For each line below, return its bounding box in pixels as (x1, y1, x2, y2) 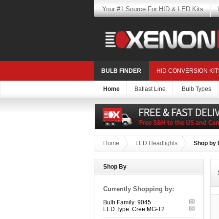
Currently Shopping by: (103, 185, 174, 193)
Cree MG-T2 (132, 206, 165, 213)
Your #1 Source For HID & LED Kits (102, 5, 203, 13)
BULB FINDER (101, 67, 141, 75)
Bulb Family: (103, 199, 136, 206)
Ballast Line (134, 86, 166, 93)
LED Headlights (135, 140, 177, 147)
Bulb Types (182, 86, 211, 93)
